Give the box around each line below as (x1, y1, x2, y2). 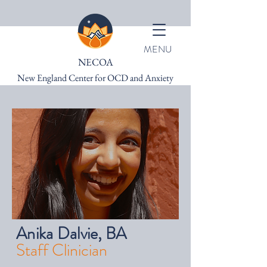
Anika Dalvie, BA (16, 222, 127, 246)
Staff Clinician (16, 238, 107, 262)
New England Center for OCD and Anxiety (17, 72, 173, 84)
